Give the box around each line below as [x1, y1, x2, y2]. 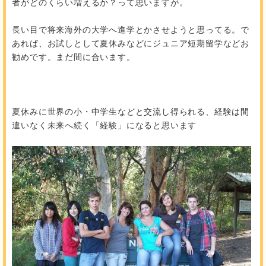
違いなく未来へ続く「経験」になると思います [12, 120, 197, 130]
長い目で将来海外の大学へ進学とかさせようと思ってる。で [12, 24, 249, 34]
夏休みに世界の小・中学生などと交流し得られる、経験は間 [12, 106, 249, 116]
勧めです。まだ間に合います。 [12, 52, 135, 62]
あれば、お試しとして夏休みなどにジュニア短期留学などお [12, 38, 249, 48]
